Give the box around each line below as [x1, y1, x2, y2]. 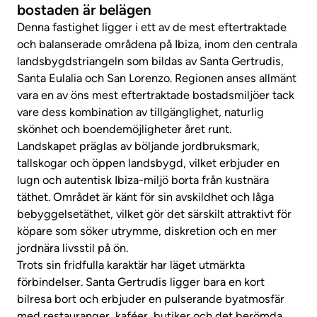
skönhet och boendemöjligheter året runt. [17, 122, 231, 136]
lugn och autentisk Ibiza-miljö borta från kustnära [17, 173, 269, 187]
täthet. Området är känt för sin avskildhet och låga [17, 190, 274, 204]
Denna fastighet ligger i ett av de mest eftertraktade [17, 20, 287, 34]
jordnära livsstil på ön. [17, 241, 128, 255]
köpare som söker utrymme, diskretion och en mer [17, 224, 277, 238]
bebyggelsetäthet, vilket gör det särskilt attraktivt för [17, 207, 292, 221]
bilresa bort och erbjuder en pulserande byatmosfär [17, 292, 284, 306]
